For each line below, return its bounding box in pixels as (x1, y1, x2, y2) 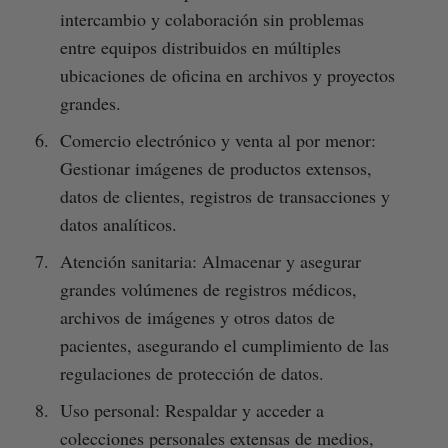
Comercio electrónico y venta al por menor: (59, 127, 376, 152)
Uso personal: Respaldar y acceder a (59, 397, 324, 422)
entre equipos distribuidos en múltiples (59, 34, 341, 59)
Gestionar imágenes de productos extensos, (59, 155, 372, 180)
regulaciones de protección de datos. (59, 360, 324, 385)
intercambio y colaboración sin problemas (59, 6, 364, 31)
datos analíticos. (59, 211, 177, 236)
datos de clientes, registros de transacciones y (59, 183, 390, 208)
